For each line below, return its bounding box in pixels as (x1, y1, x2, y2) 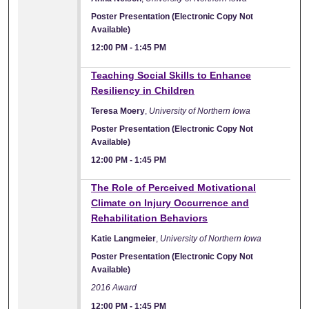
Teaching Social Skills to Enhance (91, 69, 252, 81)
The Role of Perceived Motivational (91, 181, 257, 193)
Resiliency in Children (91, 84, 195, 96)
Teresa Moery (91, 106, 146, 116)
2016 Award (91, 283, 137, 293)
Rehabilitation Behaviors (91, 212, 208, 223)
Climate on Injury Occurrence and (91, 197, 250, 208)
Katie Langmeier (91, 233, 157, 243)
